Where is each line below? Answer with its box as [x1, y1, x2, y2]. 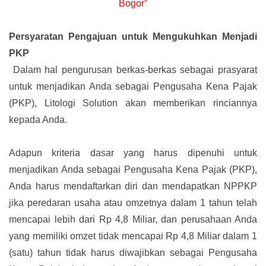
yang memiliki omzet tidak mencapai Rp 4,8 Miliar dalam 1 [9, 231, 257, 242]
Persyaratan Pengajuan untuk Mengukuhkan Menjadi [9, 31, 257, 42]
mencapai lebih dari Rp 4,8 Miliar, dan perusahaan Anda [9, 214, 257, 225]
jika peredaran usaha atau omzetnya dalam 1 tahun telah [9, 198, 257, 208]
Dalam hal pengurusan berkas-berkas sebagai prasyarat [12, 65, 258, 75]
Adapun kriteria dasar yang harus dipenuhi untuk [9, 148, 257, 159]
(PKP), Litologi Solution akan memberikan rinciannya [9, 98, 257, 109]
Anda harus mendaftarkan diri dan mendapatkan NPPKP [9, 181, 257, 192]
